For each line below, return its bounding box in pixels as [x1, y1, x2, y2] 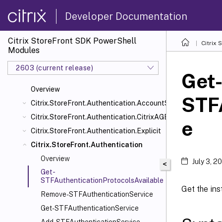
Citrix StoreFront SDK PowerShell [8, 36, 136, 46]
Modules [8, 46, 40, 55]
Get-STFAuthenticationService [41, 204, 139, 212]
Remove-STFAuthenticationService [41, 190, 153, 198]
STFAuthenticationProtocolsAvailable [41, 176, 164, 184]
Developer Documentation [65, 10, 187, 22]
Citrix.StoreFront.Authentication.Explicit [31, 127, 161, 135]
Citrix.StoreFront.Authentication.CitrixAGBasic [31, 113, 182, 121]
